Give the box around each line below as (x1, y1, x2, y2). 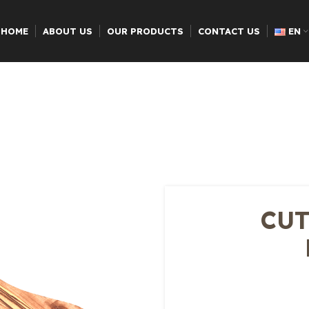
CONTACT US (198, 25, 261, 37)
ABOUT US (43, 25, 93, 37)
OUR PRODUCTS (107, 25, 184, 37)
